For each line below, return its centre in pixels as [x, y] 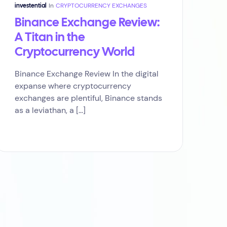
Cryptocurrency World [75, 52]
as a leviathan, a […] [50, 110]
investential [31, 6]
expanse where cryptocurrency [73, 86]
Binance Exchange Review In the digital [87, 74]
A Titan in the [50, 38]
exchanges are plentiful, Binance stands [88, 98]
